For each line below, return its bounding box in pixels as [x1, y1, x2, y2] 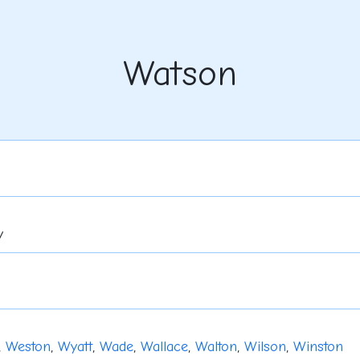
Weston [5, 338, 51, 356]
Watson [123, 52, 237, 95]
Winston [292, 338, 343, 356]
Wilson [243, 338, 286, 356]
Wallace [140, 338, 188, 356]
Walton [194, 338, 237, 356]
